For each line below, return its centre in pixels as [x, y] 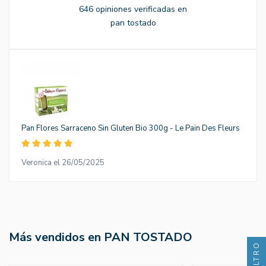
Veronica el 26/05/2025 [63, 162]
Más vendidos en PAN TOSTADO [101, 237]
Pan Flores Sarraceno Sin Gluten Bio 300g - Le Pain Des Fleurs [131, 128]
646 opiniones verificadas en [133, 9]
